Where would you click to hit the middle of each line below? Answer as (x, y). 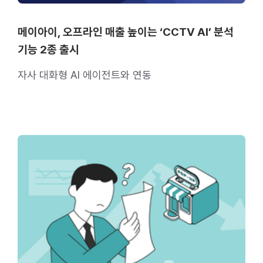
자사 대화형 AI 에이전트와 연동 (85, 75)
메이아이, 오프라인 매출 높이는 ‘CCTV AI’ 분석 (126, 32)
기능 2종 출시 (48, 49)
